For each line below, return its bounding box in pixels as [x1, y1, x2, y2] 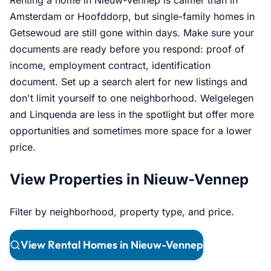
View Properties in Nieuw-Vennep [10, 171, 249, 189]
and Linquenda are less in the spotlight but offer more [10, 108, 254, 121]
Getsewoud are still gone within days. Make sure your [10, 27, 254, 39]
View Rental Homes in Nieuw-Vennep [21, 238, 203, 252]
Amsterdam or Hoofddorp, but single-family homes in [10, 10, 255, 23]
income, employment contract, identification [10, 59, 211, 72]
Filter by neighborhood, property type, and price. [10, 206, 234, 218]
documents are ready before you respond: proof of [10, 43, 244, 56]
